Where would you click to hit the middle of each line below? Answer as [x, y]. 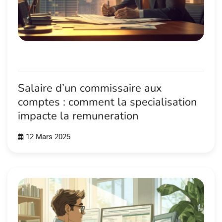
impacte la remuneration [78, 116]
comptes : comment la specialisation [108, 102]
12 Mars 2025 [48, 137]
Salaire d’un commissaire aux [90, 88]
